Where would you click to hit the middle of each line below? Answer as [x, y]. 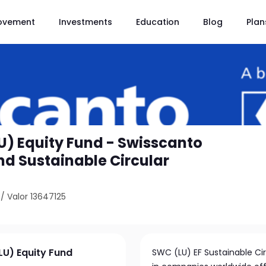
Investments [85, 22]
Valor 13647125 [37, 197]
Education [158, 22]
